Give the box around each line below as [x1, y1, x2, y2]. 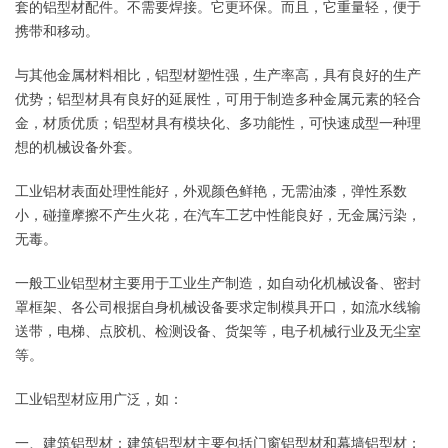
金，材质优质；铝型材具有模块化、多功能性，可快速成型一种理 [15, 115, 421, 131]
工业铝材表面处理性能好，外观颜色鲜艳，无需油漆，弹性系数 [15, 183, 407, 199]
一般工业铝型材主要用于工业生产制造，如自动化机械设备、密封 [15, 275, 421, 291]
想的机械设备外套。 [15, 139, 141, 155]
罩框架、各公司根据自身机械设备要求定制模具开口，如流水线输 [15, 299, 421, 315]
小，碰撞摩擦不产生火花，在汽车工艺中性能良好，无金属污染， [15, 207, 421, 223]
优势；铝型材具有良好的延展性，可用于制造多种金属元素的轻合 [15, 91, 421, 107]
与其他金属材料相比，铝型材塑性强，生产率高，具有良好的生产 [15, 67, 421, 83]
